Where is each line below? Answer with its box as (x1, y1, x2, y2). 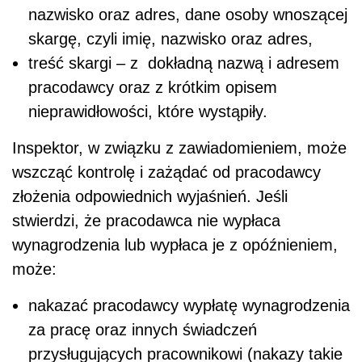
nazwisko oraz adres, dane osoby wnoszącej (28, 5, 347, 23)
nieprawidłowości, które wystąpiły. (28, 102, 272, 120)
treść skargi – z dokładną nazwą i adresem (28, 53, 339, 72)
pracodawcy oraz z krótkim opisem (28, 78, 277, 96)
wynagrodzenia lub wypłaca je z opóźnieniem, (12, 235, 338, 254)
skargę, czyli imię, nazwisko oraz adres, (28, 29, 313, 48)
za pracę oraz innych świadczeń (28, 320, 257, 339)
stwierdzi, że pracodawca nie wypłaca (12, 211, 280, 229)
